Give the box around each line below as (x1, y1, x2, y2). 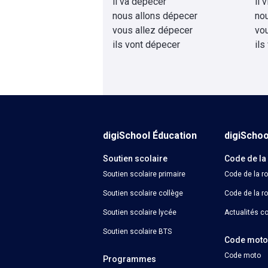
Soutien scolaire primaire (103, 170, 185, 178)
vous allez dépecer (112, 25, 193, 36)
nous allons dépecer (112, 10, 197, 22)
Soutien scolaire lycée (103, 208, 176, 217)
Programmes (103, 254, 156, 264)
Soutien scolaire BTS (103, 227, 172, 236)
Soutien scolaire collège (103, 189, 183, 197)
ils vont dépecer (112, 39, 180, 50)
